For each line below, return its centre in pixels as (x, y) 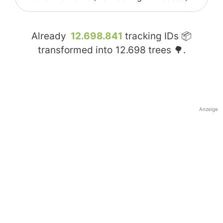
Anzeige (209, 109)
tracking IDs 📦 (157, 36)
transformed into (76, 50)
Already (50, 36)
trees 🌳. (166, 50)
